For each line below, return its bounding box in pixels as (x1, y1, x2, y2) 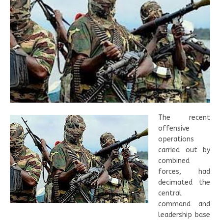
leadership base (158, 210, 210, 219)
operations (158, 135, 194, 143)
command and (158, 199, 210, 208)
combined (158, 156, 190, 165)
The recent (158, 113, 210, 122)
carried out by (158, 145, 210, 154)
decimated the (158, 178, 210, 187)
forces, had (158, 167, 210, 176)
